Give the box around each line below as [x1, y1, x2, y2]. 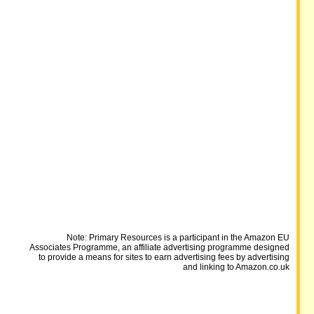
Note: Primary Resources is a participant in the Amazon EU [66, 233, 289, 243]
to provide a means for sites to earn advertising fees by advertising [38, 252, 289, 262]
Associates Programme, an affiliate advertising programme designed [29, 243, 289, 252]
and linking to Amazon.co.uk [182, 262, 289, 272]
